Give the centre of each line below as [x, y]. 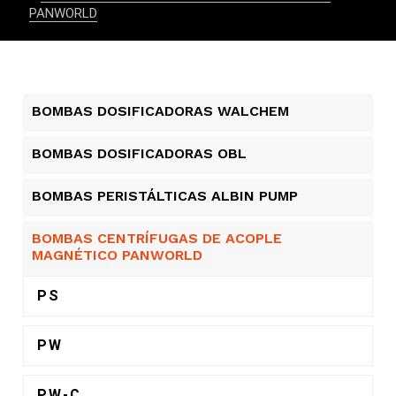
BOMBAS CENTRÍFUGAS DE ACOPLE [157, 238]
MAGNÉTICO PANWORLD [118, 255]
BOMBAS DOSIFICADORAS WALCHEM [161, 110]
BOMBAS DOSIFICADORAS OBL [140, 153]
